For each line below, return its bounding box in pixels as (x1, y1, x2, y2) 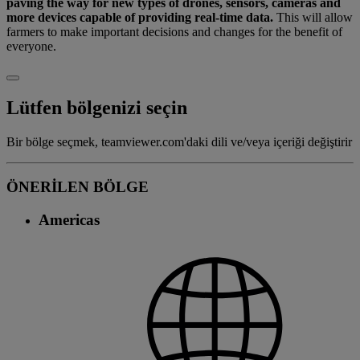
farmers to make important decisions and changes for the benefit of (6, 24, 342, 39)
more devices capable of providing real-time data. (6, 10, 273, 24)
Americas (39, 211, 100, 229)
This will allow (273, 10, 353, 24)
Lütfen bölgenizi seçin (6, 96, 187, 118)
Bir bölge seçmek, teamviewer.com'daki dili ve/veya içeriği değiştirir (6, 134, 352, 149)
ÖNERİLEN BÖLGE (6, 178, 149, 196)
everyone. (6, 39, 56, 53)
